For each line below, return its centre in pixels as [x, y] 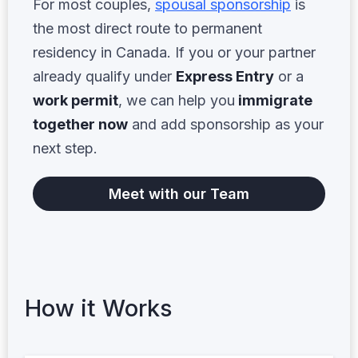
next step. [65, 148]
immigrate [274, 100]
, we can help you [177, 100]
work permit [76, 100]
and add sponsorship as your [226, 124]
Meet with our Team [179, 193]
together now [80, 124]
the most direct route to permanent [147, 28]
